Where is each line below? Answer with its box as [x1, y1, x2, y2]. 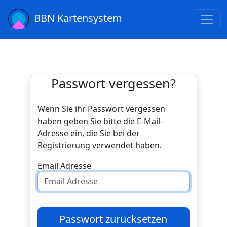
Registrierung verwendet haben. [37, 140, 162, 151]
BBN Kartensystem [34, 11, 122, 25]
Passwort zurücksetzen [105, 212, 168, 226]
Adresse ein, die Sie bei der [37, 128, 140, 139]
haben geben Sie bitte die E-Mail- [37, 116, 163, 127]
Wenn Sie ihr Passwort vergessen [37, 103, 165, 115]
